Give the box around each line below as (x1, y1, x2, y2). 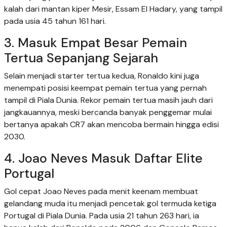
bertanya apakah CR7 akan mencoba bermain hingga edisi (4, 119, 219, 130)
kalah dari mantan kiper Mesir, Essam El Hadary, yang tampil (4, 4, 222, 15)
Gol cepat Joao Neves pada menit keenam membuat (4, 186, 198, 197)
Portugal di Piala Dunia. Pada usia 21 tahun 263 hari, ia (4, 210, 199, 221)
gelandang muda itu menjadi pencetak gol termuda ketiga (4, 198, 216, 209)
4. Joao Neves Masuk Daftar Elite (4, 150, 203, 167)
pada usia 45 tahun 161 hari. (4, 16, 106, 27)
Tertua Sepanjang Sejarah (4, 50, 158, 67)
